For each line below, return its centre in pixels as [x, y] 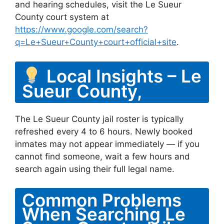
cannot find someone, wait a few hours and [102, 156]
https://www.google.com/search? [81, 29]
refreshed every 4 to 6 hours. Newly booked [104, 131]
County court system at [62, 17]
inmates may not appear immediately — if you [107, 144]
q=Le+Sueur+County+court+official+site [96, 42]
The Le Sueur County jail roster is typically [99, 119]
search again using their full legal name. [95, 169]
